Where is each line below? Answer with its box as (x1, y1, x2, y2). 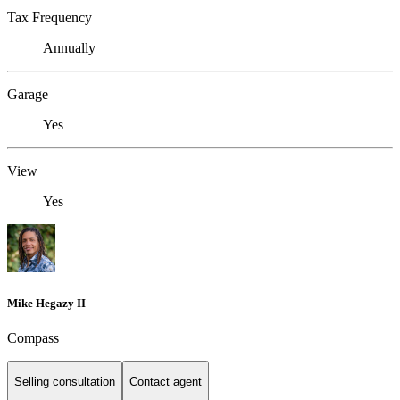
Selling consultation (14, 375, 115, 389)
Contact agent (129, 375, 202, 389)
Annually (43, 40, 96, 56)
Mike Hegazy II (7, 296, 86, 310)
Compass (7, 329, 59, 346)
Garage (7, 87, 48, 103)
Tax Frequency (7, 10, 92, 26)
